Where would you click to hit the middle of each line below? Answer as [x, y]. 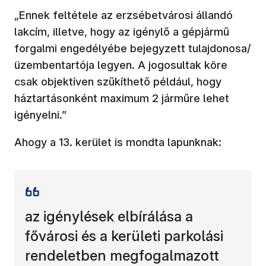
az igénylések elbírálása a [109, 216]
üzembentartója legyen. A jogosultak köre [121, 65]
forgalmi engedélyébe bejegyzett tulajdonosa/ [133, 48]
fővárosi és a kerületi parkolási [124, 236]
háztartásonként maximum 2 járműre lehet [122, 98]
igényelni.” [40, 115]
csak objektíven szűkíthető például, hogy [118, 81]
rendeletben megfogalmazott [122, 255]
